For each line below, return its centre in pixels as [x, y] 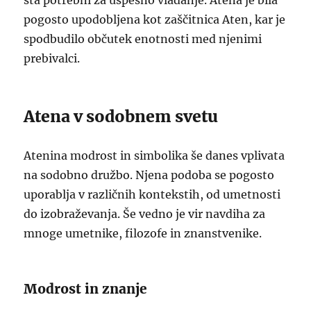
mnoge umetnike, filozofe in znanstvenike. [143, 233]
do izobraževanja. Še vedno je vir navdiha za [145, 214]
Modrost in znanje [86, 289]
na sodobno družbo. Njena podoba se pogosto [149, 175]
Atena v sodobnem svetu [121, 116]
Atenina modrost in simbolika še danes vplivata [154, 155]
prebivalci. [52, 58]
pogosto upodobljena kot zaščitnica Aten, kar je [155, 19]
